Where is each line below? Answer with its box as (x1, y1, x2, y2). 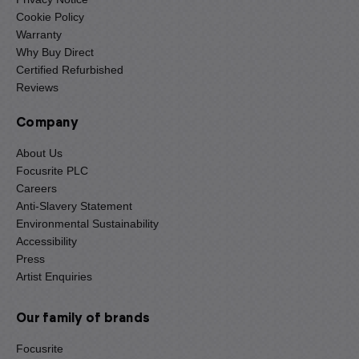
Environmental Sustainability (16, 217, 159, 231)
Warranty (16, 28, 62, 42)
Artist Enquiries (16, 270, 92, 284)
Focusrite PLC (16, 164, 88, 178)
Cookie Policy (16, 10, 84, 24)
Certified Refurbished (16, 63, 123, 77)
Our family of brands (16, 312, 150, 325)
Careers (16, 182, 57, 196)
